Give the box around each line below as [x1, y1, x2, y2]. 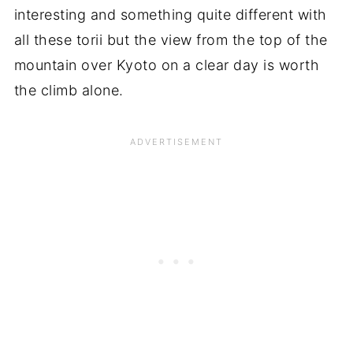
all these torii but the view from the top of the [13, 32, 328, 49]
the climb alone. [13, 82, 124, 99]
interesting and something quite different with [13, 6, 327, 24]
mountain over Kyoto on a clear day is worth [13, 57, 320, 74]
